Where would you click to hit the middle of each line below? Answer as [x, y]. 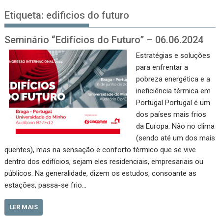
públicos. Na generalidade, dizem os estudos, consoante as [101, 173]
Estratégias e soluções [173, 55]
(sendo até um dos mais [175, 138]
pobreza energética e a [173, 79]
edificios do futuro [88, 15]
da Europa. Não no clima [175, 126]
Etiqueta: [26, 15]
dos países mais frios [171, 114]
